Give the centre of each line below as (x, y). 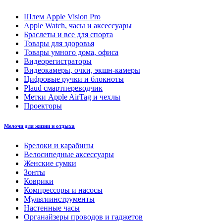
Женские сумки (50, 163)
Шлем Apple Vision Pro (62, 16)
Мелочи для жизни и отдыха (39, 126)
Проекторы (43, 106)
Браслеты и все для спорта (68, 34)
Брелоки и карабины (59, 145)
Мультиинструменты (59, 199)
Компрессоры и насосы (63, 190)
